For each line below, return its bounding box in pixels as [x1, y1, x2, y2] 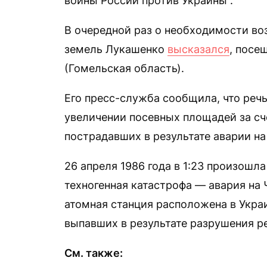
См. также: [64, 247, 123, 259]
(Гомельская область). [64, 62, 184, 74]
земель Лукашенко [64, 43, 167, 55]
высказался [167, 43, 229, 55]
